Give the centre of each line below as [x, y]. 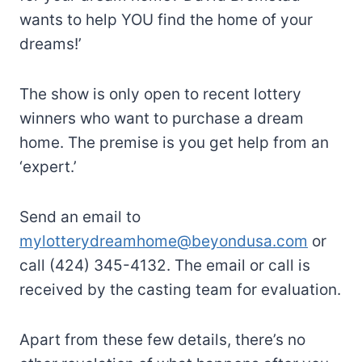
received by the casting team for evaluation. [180, 289]
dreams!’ [51, 44]
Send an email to [80, 217]
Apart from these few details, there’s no [162, 339]
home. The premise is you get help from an [174, 142]
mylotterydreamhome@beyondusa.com [164, 241]
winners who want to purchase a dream [162, 118]
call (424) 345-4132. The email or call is [165, 265]
